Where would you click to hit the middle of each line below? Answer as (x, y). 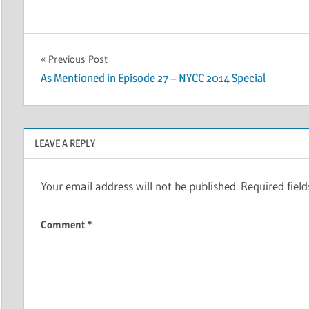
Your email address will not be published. (139, 186)
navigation (84, 90)
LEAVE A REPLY (64, 143)
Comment (64, 224)
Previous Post (78, 59)
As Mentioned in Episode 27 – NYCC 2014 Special (153, 78)
